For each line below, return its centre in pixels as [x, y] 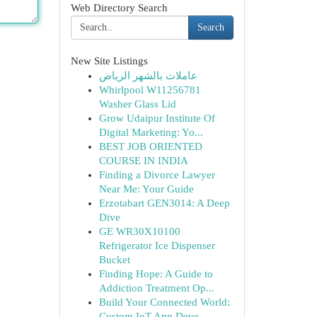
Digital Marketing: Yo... [151, 132]
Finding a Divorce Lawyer [157, 175]
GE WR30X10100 [139, 231]
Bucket [114, 260]
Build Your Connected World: [164, 302]
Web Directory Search [119, 8]
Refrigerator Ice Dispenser [157, 246]
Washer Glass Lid [137, 104]
